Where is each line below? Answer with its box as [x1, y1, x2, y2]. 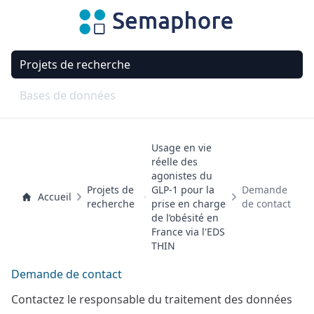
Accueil [38, 190, 71, 203]
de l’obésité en [151, 211, 219, 224]
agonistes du [151, 169, 212, 182]
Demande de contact [11, 266, 122, 282]
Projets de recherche [20, 57, 130, 72]
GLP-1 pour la [151, 183, 214, 196]
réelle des [151, 155, 198, 168]
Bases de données [20, 88, 116, 103]
